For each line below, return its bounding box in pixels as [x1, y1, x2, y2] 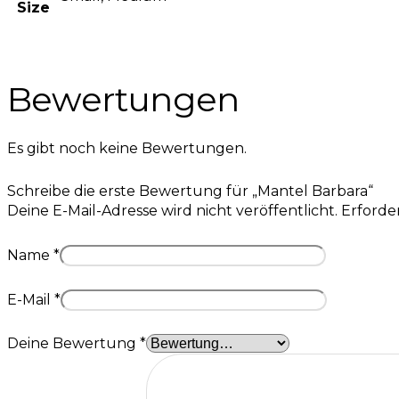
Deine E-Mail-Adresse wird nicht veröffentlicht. [7, 202, 338, 220]
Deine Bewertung [7, 335, 140, 353]
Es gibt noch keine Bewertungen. [7, 139, 247, 157]
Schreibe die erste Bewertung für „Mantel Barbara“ [7, 183, 373, 200]
